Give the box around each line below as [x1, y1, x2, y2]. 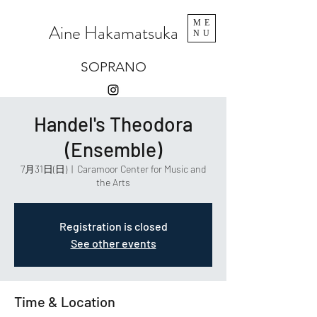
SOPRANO [80, 59, 146, 75]
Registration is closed [59, 219, 168, 233]
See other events [70, 236, 156, 250]
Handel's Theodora [34, 112, 192, 136]
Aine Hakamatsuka [48, 21, 178, 46]
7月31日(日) [21, 163, 67, 175]
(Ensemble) [64, 137, 162, 161]
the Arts [96, 176, 130, 188]
